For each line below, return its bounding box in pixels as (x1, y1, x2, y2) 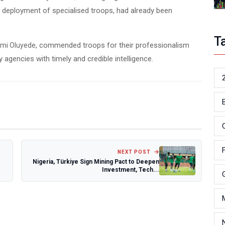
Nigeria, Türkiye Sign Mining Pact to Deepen (33, 158, 159, 165)
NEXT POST (118, 149, 152, 155)
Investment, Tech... (102, 166, 159, 173)
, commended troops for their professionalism (36, 41, 189, 50)
